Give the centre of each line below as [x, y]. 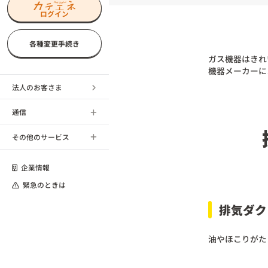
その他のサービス [40, 136]
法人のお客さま [37, 87]
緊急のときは [44, 184]
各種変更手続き [54, 44]
